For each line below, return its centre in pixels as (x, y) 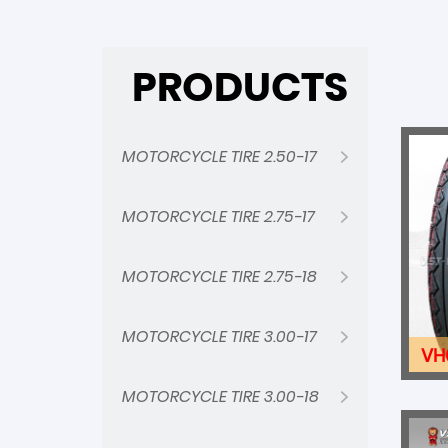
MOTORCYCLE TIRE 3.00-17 (219, 336)
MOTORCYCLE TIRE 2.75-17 (218, 216)
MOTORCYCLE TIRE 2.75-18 (219, 276)
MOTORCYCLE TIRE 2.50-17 (219, 156)
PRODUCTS (240, 87)
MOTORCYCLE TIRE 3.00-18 (220, 396)
